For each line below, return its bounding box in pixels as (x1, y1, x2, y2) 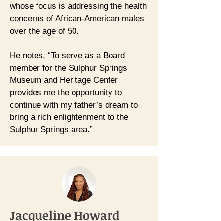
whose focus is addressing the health (10, 1, 147, 11)
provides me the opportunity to (10, 88, 122, 97)
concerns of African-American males (10, 14, 144, 23)
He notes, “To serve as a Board (10, 51, 125, 60)
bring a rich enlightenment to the (10, 112, 128, 122)
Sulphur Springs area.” (10, 125, 93, 134)
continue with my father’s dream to (10, 100, 138, 110)
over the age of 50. (10, 26, 79, 36)
